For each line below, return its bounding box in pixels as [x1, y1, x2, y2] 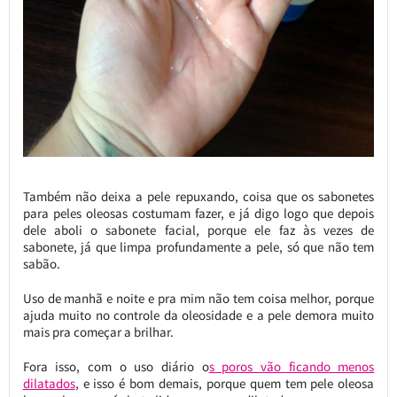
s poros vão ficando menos [208, 357, 375, 375]
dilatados [22, 374, 75, 392]
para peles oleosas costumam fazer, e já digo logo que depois [22, 204, 375, 222]
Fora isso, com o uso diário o [22, 357, 209, 375]
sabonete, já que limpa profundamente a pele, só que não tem [22, 237, 375, 255]
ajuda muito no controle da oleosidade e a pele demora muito [22, 306, 375, 323]
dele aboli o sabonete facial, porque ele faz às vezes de [22, 221, 375, 238]
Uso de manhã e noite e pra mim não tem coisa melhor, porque [22, 289, 375, 307]
